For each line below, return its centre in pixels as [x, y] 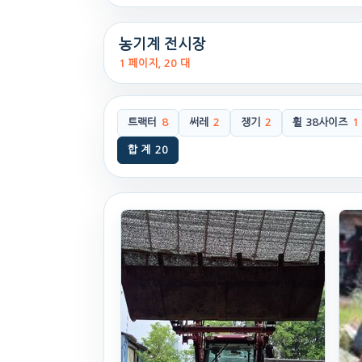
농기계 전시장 [162, 44]
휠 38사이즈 [320, 122]
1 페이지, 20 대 [154, 63]
